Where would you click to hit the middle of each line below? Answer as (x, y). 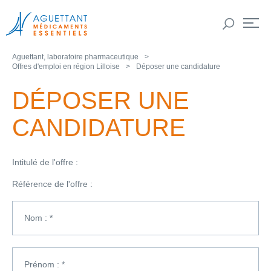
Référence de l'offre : (52, 184)
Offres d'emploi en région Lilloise (66, 67)
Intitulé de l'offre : (45, 162)
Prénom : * (44, 265)
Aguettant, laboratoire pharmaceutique (75, 57)
